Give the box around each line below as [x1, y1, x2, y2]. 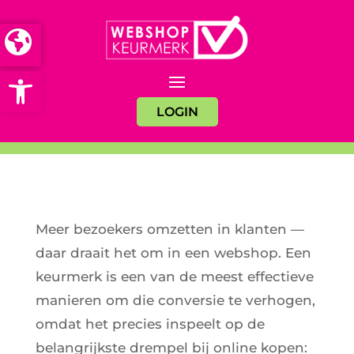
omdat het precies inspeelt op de [35, 315, 265, 332]
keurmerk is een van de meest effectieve [35, 268, 314, 284]
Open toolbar [7, 62, 177, 93]
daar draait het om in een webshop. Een [35, 244, 311, 261]
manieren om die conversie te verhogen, [35, 292, 315, 308]
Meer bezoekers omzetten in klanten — [35, 220, 304, 237]
